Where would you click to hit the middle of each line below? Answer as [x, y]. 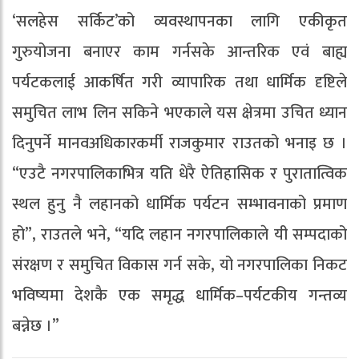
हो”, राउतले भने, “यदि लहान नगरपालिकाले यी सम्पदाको [179, 234]
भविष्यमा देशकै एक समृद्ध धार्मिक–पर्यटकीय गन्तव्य [179, 295]
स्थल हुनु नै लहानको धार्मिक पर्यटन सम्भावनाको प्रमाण [179, 204]
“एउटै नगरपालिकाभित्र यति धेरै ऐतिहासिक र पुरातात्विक [179, 173]
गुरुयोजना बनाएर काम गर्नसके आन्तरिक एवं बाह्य [179, 52]
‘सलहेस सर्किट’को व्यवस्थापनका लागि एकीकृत [179, 21]
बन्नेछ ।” [36, 326]
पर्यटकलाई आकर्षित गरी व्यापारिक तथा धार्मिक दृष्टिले [179, 82]
